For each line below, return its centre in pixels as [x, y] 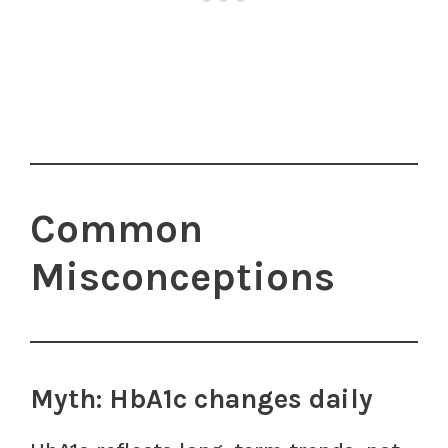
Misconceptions [182, 276]
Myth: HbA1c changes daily [201, 398]
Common [116, 228]
